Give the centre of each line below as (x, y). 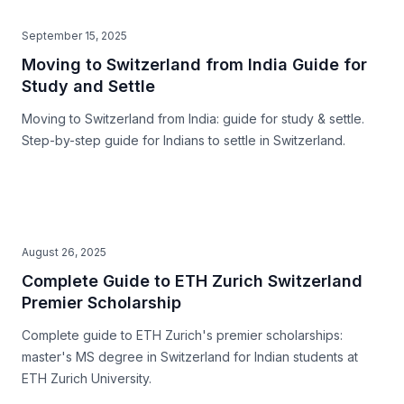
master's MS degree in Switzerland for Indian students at (190, 357)
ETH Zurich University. (87, 378)
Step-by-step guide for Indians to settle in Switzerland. (184, 140)
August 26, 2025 (64, 252)
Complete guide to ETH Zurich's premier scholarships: (182, 335)
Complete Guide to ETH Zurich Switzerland (192, 281)
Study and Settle (88, 86)
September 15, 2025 (74, 36)
